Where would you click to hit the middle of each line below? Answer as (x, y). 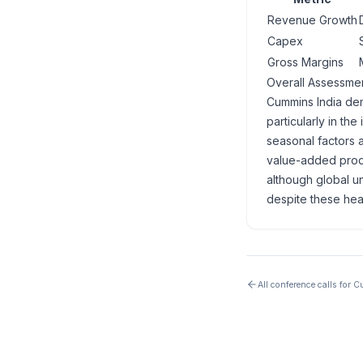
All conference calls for (305, 284)
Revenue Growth (312, 20)
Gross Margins (305, 62)
